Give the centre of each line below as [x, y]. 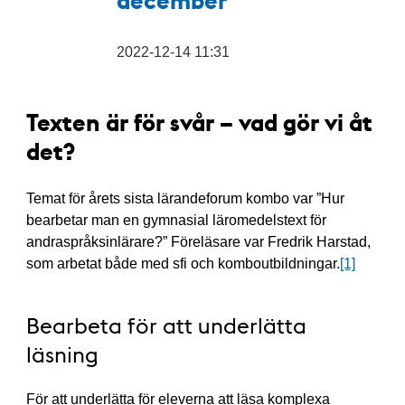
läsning [62, 354]
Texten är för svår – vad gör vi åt [199, 122]
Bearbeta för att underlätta [166, 325]
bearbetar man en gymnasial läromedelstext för [176, 220]
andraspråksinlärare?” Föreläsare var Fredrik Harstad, [198, 242]
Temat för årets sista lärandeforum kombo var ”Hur [185, 198]
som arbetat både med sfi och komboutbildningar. [183, 264]
